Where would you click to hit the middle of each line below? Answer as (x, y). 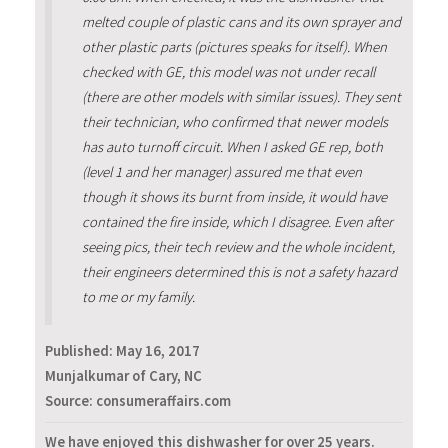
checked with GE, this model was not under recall (228, 72)
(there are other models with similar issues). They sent (241, 97)
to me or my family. (138, 297)
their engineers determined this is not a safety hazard (239, 272)
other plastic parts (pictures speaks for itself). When (234, 47)
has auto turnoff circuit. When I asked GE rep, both (232, 147)
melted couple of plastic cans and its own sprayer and (241, 22)
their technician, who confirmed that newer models (234, 122)
